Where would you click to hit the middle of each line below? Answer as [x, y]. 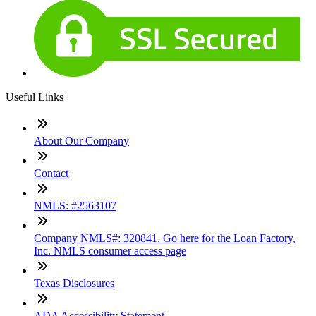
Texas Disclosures [74, 283]
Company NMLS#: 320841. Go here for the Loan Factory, [165, 238]
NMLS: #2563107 [75, 205]
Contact [51, 173]
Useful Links [35, 97]
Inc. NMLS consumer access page [110, 250]
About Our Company [81, 140]
